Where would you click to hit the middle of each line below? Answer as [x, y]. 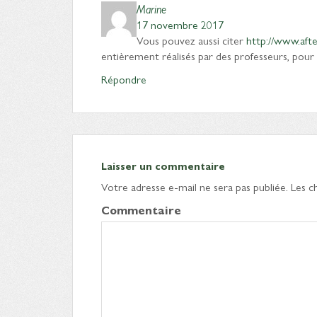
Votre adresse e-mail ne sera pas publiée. [195, 186]
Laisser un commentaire [163, 166]
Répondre [124, 79]
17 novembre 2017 [180, 24]
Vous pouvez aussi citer [191, 40]
